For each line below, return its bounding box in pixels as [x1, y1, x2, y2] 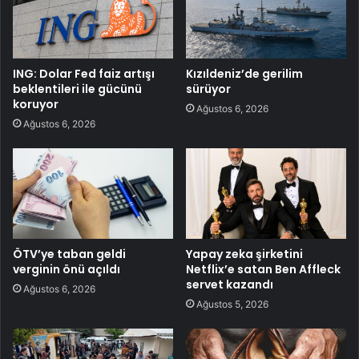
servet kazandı [186, 276, 273, 292]
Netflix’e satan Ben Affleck [186, 260, 341, 277]
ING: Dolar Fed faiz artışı [13, 65, 155, 82]
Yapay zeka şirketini [186, 245, 303, 262]
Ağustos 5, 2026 [196, 297, 268, 310]
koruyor [13, 95, 58, 112]
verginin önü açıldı [13, 260, 120, 277]
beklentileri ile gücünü [13, 80, 142, 97]
